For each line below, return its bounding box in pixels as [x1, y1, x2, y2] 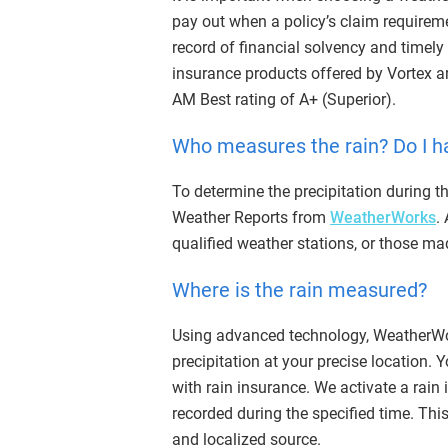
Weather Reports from [172, 208, 330, 228]
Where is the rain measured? [172, 278, 427, 303]
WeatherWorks [330, 208, 436, 228]
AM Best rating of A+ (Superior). [172, 90, 396, 110]
